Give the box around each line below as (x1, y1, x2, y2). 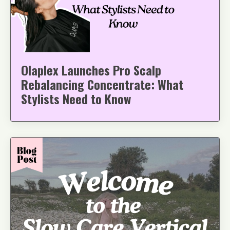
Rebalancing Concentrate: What (21, 75, 183, 93)
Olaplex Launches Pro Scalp (21, 61, 161, 79)
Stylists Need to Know (21, 89, 131, 108)
